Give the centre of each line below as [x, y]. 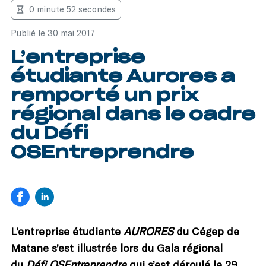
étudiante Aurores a [123, 77]
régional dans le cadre [133, 115]
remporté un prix [104, 96]
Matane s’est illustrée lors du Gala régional [117, 247]
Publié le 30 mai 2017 [53, 33]
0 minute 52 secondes [73, 9]
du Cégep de [206, 231]
